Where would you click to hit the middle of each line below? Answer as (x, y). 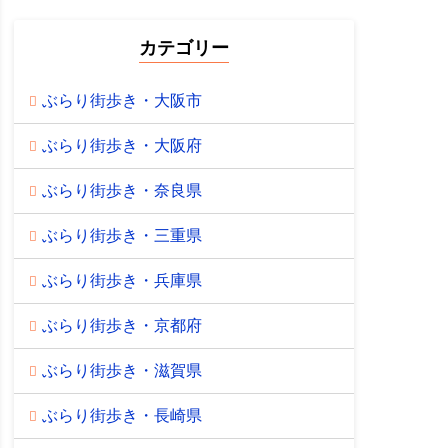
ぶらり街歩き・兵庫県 (121, 280)
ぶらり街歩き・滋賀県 (121, 370)
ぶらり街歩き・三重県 (121, 235)
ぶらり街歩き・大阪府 (121, 145)
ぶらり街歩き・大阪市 (121, 100)
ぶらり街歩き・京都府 (121, 325)
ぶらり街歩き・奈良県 (121, 190)
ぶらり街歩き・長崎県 (121, 415)
